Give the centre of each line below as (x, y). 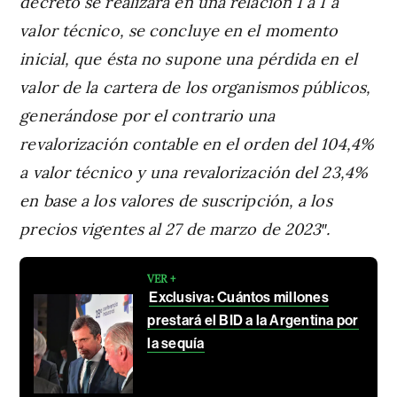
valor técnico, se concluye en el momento (179, 29)
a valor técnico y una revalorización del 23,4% (194, 171)
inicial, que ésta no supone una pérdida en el (188, 58)
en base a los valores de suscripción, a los (176, 199)
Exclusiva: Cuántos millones (239, 297)
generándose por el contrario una (148, 114)
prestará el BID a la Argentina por (253, 320)
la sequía (176, 343)
